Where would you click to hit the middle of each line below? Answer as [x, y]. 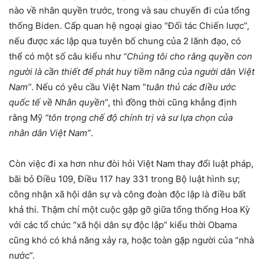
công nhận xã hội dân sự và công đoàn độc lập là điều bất [127, 194]
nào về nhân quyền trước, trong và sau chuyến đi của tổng [129, 10]
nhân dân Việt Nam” [50, 133]
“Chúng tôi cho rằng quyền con [188, 56]
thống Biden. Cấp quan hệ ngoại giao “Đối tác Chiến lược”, [129, 25]
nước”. [22, 255]
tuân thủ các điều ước [191, 87]
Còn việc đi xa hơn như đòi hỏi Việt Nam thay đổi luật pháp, [131, 163]
